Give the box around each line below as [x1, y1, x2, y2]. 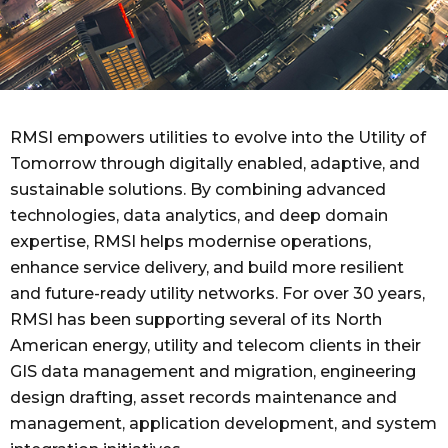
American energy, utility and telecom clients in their [10, 336, 421, 356]
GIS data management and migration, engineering [10, 362, 416, 382]
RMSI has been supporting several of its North [10, 310, 382, 330]
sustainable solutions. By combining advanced [10, 180, 386, 200]
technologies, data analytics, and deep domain [10, 206, 388, 226]
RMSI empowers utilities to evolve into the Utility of [10, 128, 426, 148]
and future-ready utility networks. [10, 284, 278, 304]
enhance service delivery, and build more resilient [10, 258, 404, 278]
